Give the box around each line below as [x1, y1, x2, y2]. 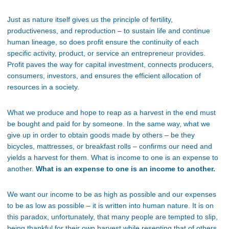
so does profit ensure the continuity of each [59, 38, 199, 47]
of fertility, [140, 15, 173, 24]
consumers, [7, 72, 45, 80]
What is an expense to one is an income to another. [36, 165, 215, 173]
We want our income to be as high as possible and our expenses [7, 190, 216, 199]
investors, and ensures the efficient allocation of [47, 72, 201, 80]
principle [113, 15, 140, 24]
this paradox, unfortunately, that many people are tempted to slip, [7, 213, 218, 221]
